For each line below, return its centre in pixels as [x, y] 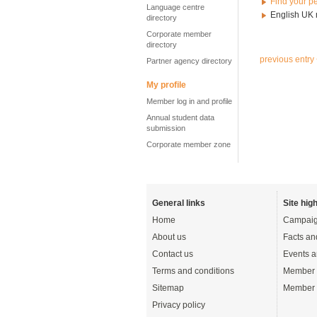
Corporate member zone [189, 144]
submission [166, 128]
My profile [166, 85]
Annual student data [180, 117]
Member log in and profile [189, 101]
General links [179, 203]
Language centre [175, 7]
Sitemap [168, 288]
